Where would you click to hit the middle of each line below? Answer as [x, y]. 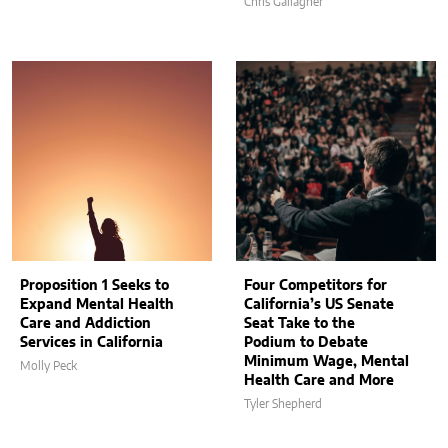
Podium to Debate [306, 342]
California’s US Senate [319, 304]
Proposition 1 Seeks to [94, 285]
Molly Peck [48, 365]
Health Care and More [319, 380]
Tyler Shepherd [283, 403]
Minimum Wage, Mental [326, 361]
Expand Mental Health [97, 304]
